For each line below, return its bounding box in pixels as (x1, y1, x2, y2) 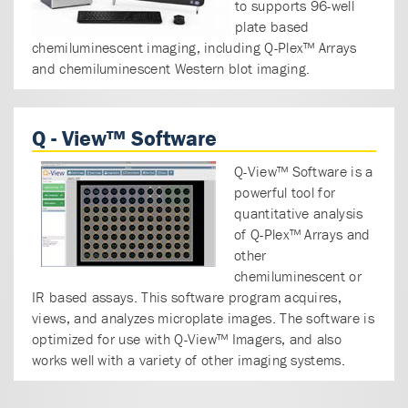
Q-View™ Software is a (234, 161, 373, 180)
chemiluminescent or (234, 266, 362, 285)
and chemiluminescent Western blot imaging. (32, 58, 311, 77)
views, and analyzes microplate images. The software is (32, 308, 374, 327)
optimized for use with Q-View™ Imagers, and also (32, 329, 342, 348)
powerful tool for (234, 182, 336, 201)
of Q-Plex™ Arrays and (234, 224, 371, 243)
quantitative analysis (234, 203, 363, 222)
